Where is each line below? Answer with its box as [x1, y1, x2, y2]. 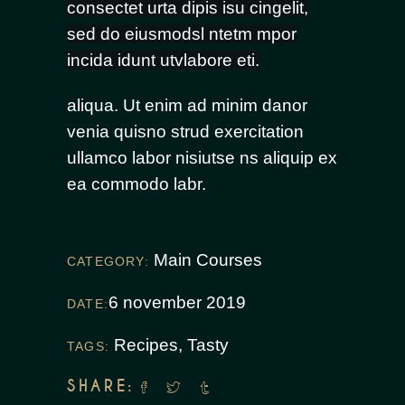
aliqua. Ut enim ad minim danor [67, 96, 307, 115]
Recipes [114, 335, 178, 354]
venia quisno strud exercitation [67, 122, 304, 141]
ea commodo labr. [67, 174, 206, 193]
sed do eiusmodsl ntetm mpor [67, 24, 297, 43]
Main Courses [153, 250, 262, 269]
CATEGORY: [67, 254, 149, 268]
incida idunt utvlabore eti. [67, 51, 259, 70]
